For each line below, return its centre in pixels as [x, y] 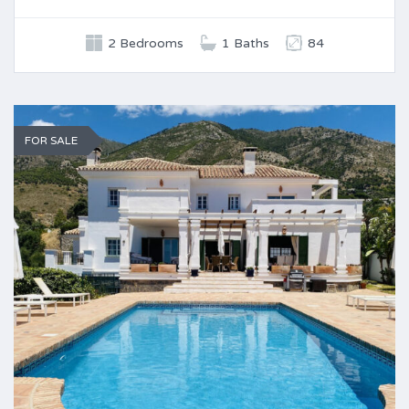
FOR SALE [51, 141]
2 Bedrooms [145, 43]
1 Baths [245, 43]
